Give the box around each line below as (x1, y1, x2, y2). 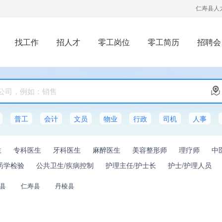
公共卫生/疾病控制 (36, 160, 94, 170)
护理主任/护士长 (106, 160, 156, 170)
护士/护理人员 (168, 160, 212, 170)
